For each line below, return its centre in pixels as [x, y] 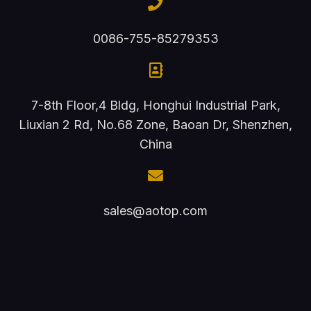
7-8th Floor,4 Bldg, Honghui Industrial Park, [155, 105]
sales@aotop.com [155, 210]
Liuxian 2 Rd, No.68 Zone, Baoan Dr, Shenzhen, [155, 124]
